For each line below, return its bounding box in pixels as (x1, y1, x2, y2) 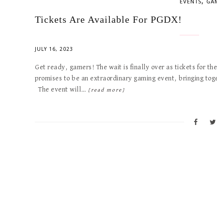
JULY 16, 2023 (35, 46, 73, 52)
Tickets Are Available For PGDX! (35, 14, 182, 25)
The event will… (35, 86, 88, 93)
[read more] (88, 87, 125, 93)
